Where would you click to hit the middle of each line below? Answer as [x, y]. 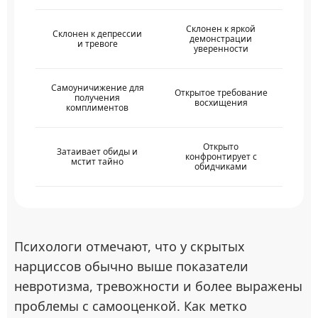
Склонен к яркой [221, 29]
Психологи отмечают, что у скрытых [130, 246]
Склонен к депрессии [97, 34]
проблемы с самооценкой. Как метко [131, 306]
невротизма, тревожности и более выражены [158, 286]
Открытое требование [221, 93]
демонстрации [221, 39]
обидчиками [221, 166]
